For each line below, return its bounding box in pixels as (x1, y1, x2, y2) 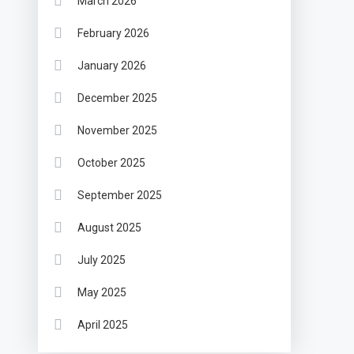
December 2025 (77, 91, 158, 104)
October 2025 (77, 156, 146, 169)
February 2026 (77, 26, 150, 40)
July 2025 (77, 253, 126, 266)
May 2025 (77, 285, 127, 299)
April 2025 (77, 318, 129, 331)
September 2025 (77, 188, 163, 201)
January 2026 (77, 58, 147, 72)
